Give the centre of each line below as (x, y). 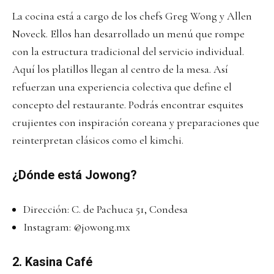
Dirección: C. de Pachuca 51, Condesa (106, 209)
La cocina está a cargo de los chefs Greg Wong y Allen (132, 16)
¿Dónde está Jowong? (75, 175)
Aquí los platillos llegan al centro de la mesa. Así (120, 69)
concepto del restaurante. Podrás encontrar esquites (128, 104)
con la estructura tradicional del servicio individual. (128, 51)
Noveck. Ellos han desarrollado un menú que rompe (128, 33)
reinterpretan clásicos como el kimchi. (98, 140)
